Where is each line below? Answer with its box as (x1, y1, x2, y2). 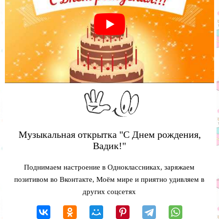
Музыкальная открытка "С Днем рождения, (18, 129, 201, 140)
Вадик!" (93, 140, 126, 151)
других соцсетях (82, 187, 136, 196)
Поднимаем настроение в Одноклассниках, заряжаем (23, 163, 195, 171)
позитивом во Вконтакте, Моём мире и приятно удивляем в (14, 175, 204, 183)
